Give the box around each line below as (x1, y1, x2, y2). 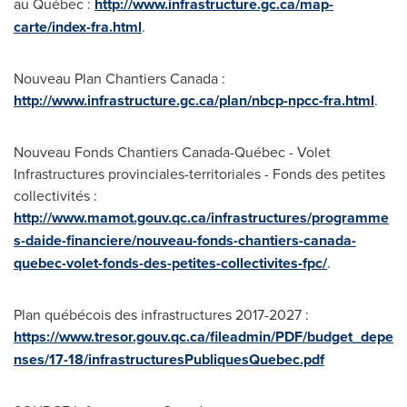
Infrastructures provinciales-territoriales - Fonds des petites (14, 164, 385, 184)
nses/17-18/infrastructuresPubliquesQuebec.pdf (14, 349, 324, 370)
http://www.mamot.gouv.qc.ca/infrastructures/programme (14, 207, 389, 228)
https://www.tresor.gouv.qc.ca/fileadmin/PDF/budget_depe (14, 326, 393, 347)
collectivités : (14, 185, 97, 205)
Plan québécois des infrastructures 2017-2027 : (14, 304, 309, 324)
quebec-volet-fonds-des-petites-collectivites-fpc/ (14, 253, 327, 273)
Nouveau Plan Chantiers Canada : (14, 68, 225, 88)
